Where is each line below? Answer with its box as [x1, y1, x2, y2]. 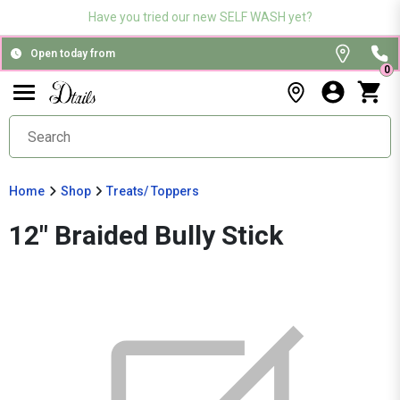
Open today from [30, 47, 115, 60]
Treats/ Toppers [106, 184, 199, 198]
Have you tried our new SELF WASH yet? [87, 10, 312, 24]
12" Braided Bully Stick [9, 220, 283, 251]
